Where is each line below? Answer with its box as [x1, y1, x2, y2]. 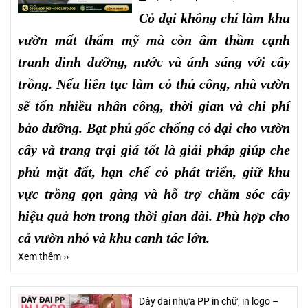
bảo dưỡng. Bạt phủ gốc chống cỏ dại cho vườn [18, 120, 290, 135]
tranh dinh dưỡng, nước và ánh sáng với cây [18, 54, 290, 69]
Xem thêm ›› [18, 250, 69, 263]
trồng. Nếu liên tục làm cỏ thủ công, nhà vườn [18, 76, 290, 91]
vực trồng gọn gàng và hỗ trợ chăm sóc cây [18, 186, 290, 201]
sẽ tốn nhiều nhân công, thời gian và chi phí [18, 98, 290, 113]
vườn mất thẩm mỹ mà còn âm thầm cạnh [18, 32, 290, 47]
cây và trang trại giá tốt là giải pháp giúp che [18, 142, 290, 157]
